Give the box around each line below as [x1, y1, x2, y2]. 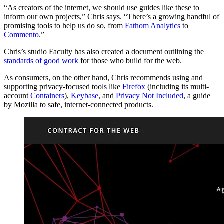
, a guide [183, 91, 210, 100]
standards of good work [4, 56, 78, 65]
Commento [4, 30, 39, 39]
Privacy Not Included [116, 91, 183, 100]
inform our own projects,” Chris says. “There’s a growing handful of [4, 12, 219, 21]
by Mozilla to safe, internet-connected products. [4, 100, 153, 109]
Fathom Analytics [125, 21, 180, 30]
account [4, 91, 30, 100]
